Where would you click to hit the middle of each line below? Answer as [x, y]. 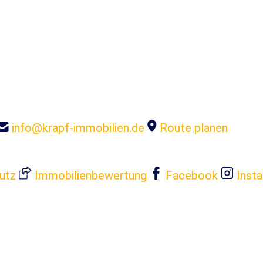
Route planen [194, 128]
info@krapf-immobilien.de [78, 128]
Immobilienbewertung [91, 176]
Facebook [192, 176]
